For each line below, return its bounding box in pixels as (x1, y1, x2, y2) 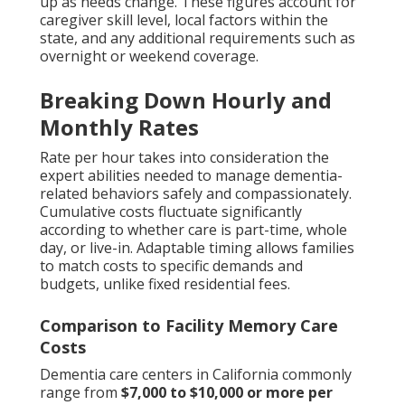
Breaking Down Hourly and (40, 84, 332, 115)
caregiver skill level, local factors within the (40, 9, 328, 30)
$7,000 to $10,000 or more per (121, 381, 333, 402)
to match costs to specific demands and (40, 255, 303, 276)
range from (40, 381, 121, 402)
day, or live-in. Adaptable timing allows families (40, 237, 354, 258)
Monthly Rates (40, 111, 199, 142)
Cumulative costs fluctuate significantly (40, 201, 302, 221)
